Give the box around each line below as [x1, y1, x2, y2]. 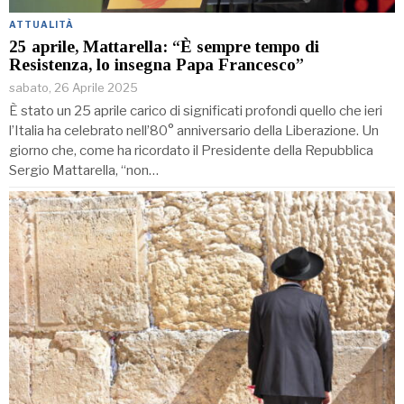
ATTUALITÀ [9, 18, 74, 30]
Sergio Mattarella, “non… [9, 161, 159, 179]
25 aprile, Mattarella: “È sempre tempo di [9, 36, 319, 56]
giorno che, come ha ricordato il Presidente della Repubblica [9, 142, 373, 159]
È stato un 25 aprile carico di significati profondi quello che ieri [9, 102, 382, 119]
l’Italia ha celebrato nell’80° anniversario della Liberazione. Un [9, 122, 379, 139]
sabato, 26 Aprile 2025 [9, 79, 138, 95]
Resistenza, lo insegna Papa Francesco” [9, 54, 304, 74]
